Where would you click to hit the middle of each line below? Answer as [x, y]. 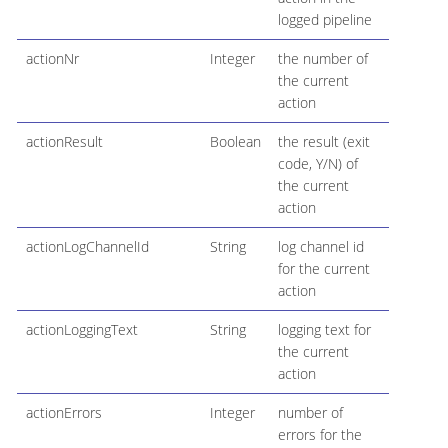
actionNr [52, 58]
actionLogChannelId [87, 246]
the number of [322, 58]
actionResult [64, 141]
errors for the [319, 434]
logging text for [324, 329]
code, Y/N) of [317, 163]
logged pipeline [324, 19]
